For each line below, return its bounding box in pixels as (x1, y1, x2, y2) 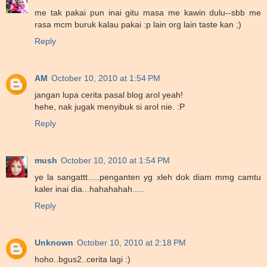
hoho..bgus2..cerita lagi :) (35, 254, 131, 264)
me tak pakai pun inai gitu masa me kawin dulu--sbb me (35, 7, 261, 17)
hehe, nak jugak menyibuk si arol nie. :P (35, 101, 185, 111)
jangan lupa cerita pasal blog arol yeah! (35, 89, 183, 100)
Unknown (35, 237, 73, 247)
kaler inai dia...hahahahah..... (35, 184, 144, 194)
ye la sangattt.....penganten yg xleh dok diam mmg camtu (35, 172, 261, 182)
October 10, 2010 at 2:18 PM (77, 237, 186, 247)
